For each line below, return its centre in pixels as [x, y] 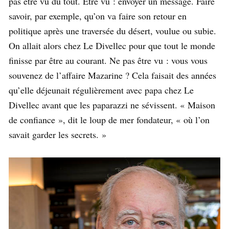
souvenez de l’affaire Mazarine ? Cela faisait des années [112, 75]
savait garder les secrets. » [58, 134]
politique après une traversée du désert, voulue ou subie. [112, 30]
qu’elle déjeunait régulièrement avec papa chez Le [101, 90]
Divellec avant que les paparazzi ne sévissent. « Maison [112, 105]
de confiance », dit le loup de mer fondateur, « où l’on [109, 119]
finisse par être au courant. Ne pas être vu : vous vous [108, 60]
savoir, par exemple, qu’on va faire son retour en [98, 16]
